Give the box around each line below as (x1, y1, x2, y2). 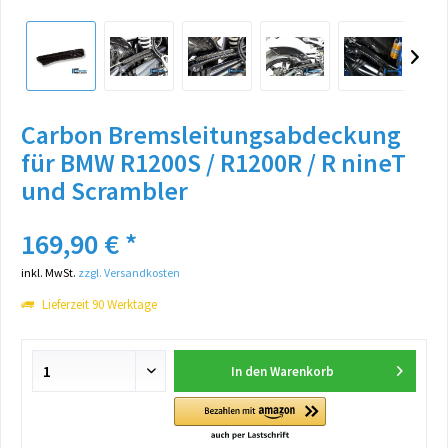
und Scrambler (21, 174, 188, 207)
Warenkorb (270, 363, 335, 380)
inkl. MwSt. (21, 265, 78, 280)
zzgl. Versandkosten (78, 265, 180, 280)
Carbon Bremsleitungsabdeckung (21, 118, 401, 151)
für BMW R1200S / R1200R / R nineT (21, 146, 406, 179)
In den (231, 363, 268, 380)
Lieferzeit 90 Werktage (39, 296, 157, 313)
